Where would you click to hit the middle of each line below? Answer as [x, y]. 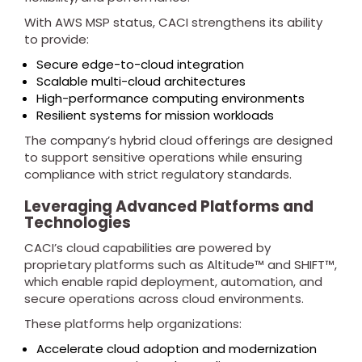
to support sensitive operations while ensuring [163, 157]
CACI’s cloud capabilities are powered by [147, 248]
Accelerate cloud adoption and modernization [177, 349]
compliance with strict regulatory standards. [158, 174]
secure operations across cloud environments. [164, 299]
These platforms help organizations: [133, 324]
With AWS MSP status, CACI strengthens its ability [173, 22]
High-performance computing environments [170, 98]
